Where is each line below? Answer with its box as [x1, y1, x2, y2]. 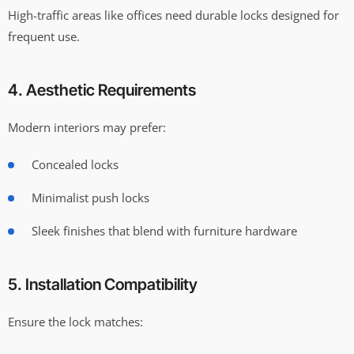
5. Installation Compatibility [8, 274, 198, 294]
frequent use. [8, 28, 80, 44]
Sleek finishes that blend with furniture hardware [32, 222, 297, 239]
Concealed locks [32, 156, 119, 172]
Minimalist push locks [32, 189, 149, 205]
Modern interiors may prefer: [8, 119, 166, 135]
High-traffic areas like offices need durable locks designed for [8, 6, 339, 23]
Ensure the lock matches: [8, 313, 143, 330]
